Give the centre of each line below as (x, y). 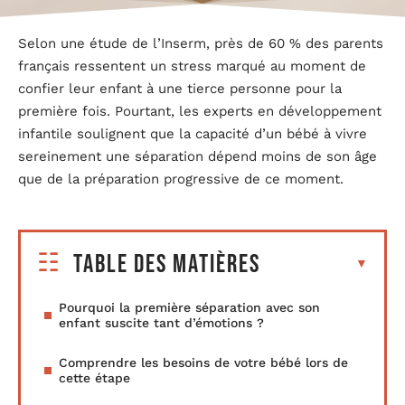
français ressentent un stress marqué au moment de (192, 66)
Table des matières (167, 264)
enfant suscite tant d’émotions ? (161, 322)
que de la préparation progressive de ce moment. (181, 179)
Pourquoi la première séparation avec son (189, 307)
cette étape (94, 377)
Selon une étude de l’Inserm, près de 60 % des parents (201, 43)
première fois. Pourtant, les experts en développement (200, 111)
